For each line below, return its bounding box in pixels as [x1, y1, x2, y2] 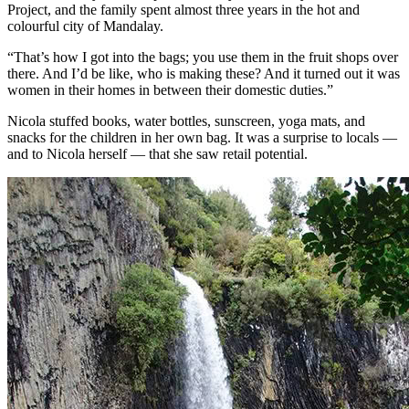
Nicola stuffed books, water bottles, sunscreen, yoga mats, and [7, 112, 365, 129]
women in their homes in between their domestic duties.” [7, 81, 333, 98]
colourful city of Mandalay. [7, 17, 163, 34]
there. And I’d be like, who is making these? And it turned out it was [7, 65, 400, 81]
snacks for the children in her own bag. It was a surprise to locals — [7, 129, 397, 145]
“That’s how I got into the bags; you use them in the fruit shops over [7, 48, 398, 65]
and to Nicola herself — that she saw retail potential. [7, 145, 308, 162]
